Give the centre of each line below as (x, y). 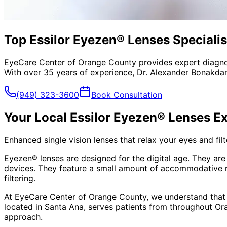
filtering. (20, 178)
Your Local (37, 117)
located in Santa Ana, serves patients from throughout (109, 206)
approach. (23, 217)
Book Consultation (127, 94)
